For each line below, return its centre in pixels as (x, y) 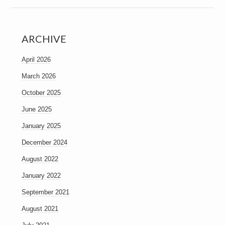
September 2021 (45, 192)
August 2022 (40, 159)
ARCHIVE (44, 39)
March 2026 (38, 76)
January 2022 (41, 176)
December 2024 (44, 142)
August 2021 (40, 209)
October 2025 (41, 93)
